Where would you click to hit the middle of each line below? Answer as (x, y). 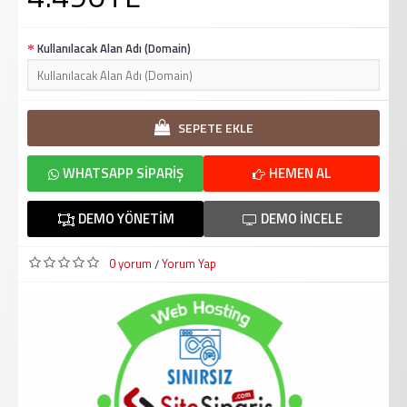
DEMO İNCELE (300, 218)
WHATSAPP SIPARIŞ (122, 173)
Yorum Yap (189, 263)
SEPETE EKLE (215, 128)
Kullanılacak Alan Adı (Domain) (114, 48)
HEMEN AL (299, 173)
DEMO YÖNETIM (124, 218)
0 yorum (130, 263)
